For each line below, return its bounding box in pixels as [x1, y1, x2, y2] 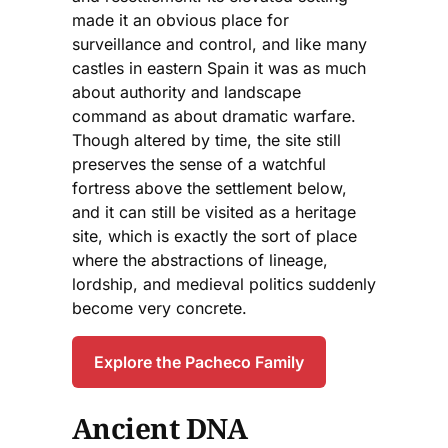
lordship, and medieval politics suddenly [72, 274, 376, 295]
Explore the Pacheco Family [94, 352, 304, 373]
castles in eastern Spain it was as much [72, 58, 366, 79]
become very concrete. [72, 298, 247, 319]
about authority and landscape [72, 82, 301, 103]
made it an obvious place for [72, 10, 289, 31]
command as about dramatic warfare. [72, 106, 356, 127]
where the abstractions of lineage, [72, 250, 328, 271]
